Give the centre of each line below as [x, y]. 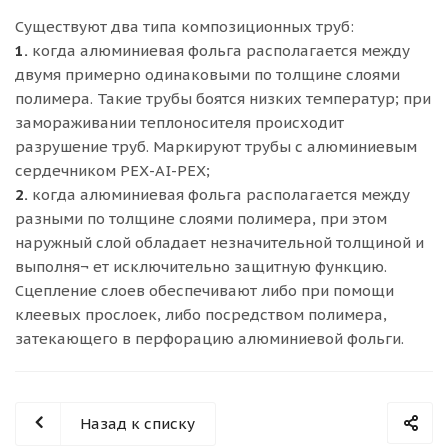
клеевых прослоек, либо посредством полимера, [201, 314]
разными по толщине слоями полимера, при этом [201, 218]
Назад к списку [137, 423]
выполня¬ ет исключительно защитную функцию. [201, 266]
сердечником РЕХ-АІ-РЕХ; [112, 170]
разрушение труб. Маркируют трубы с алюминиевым [216, 146]
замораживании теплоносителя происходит [179, 122]
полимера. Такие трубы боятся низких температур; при [223, 98]
